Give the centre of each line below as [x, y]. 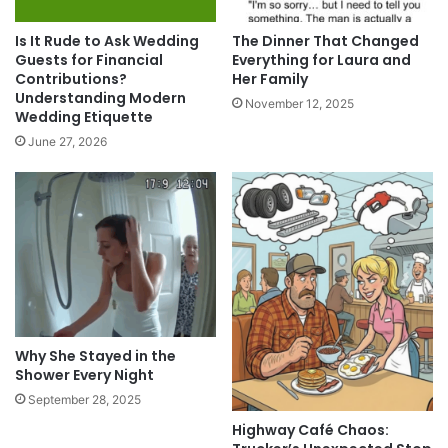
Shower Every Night [84, 375]
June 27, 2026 [67, 142]
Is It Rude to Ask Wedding [107, 41]
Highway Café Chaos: [310, 429]
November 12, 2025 [299, 104]
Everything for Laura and [321, 60]
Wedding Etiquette [84, 117]
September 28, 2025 [84, 400]
